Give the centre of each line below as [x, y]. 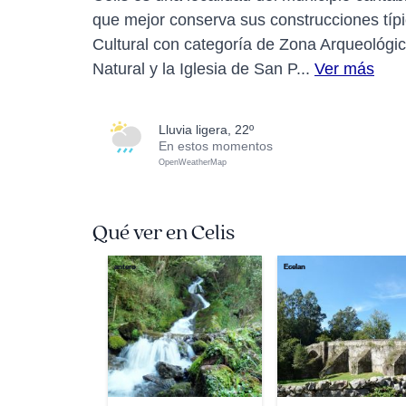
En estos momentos [216, 146]
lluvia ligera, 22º [210, 130]
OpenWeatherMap [193, 162]
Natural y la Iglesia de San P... [203, 69]
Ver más [344, 69]
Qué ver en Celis [164, 233]
